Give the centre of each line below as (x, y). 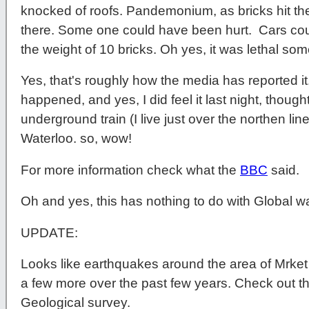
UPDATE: (49, 232)
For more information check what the (130, 170)
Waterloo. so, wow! (76, 139)
